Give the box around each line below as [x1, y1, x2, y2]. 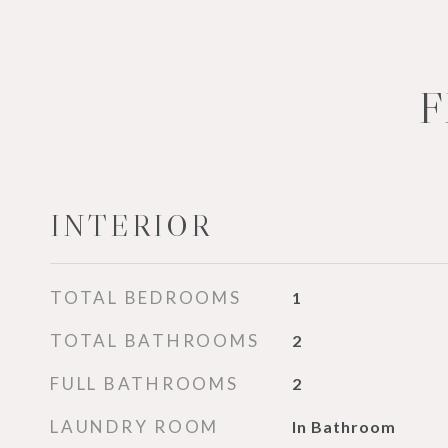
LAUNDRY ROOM [50, 416, 219, 437]
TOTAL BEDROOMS [50, 287, 242, 308]
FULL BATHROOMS [50, 373, 239, 394]
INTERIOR [50, 208, 212, 244]
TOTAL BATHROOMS [50, 330, 260, 351]
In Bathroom [291, 417, 396, 436]
